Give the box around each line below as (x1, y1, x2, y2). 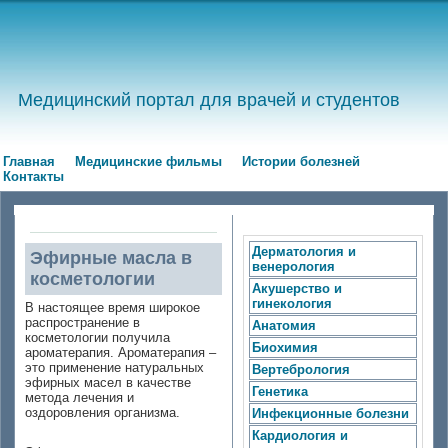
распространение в (25, 315, 140, 330)
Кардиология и (252, 428, 348, 443)
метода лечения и (25, 390, 134, 405)
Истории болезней (242, 154, 360, 169)
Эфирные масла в (30, 248, 192, 268)
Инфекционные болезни (252, 406, 409, 421)
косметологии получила (25, 330, 170, 345)
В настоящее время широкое (25, 300, 200, 315)
